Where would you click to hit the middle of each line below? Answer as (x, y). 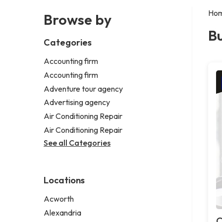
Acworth (59, 198)
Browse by (78, 19)
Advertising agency (77, 102)
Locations (64, 180)
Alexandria (62, 212)
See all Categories (77, 142)
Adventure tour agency (83, 88)
